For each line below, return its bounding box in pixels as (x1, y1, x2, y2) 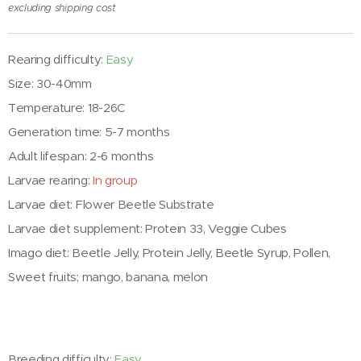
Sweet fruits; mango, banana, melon (8, 269, 209, 285)
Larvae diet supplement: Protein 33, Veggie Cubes (8, 221, 287, 237)
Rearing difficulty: (8, 52, 106, 68)
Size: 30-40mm (8, 76, 92, 92)
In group (92, 172, 138, 189)
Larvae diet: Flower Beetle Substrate (8, 197, 214, 213)
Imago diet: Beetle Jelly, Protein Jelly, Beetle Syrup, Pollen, (8, 245, 331, 261)
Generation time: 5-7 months (8, 124, 170, 140)
